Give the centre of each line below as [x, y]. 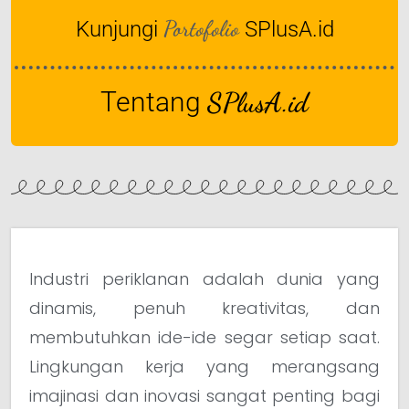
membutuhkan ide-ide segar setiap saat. [204, 338]
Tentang [154, 102]
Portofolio [201, 29]
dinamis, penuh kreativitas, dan [204, 309]
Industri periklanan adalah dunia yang [204, 279]
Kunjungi [116, 30]
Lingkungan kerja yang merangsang [204, 367]
